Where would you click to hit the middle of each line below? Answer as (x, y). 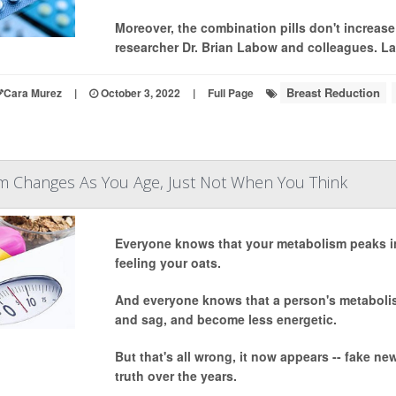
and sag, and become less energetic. (225, 319)
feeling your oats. (168, 263)
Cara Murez (32, 93)
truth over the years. (175, 376)
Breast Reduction (333, 92)
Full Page (230, 93)
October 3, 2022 (139, 93)
